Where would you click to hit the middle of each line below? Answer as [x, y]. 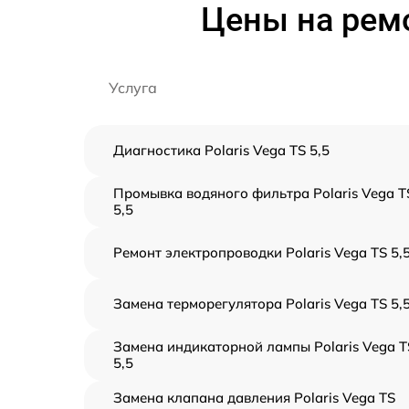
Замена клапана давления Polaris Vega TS [254, 398]
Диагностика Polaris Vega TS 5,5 [221, 150]
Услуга [133, 88]
